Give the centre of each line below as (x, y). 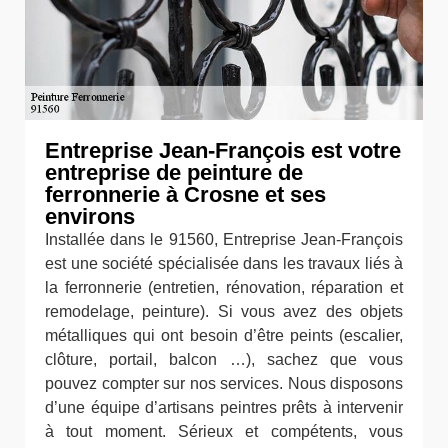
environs (90, 216)
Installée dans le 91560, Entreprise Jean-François (224, 239)
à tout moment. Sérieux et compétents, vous (224, 431)
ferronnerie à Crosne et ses (185, 194)
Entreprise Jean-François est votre (223, 150)
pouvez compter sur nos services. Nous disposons (224, 383)
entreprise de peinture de (174, 172)
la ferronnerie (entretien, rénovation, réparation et (224, 287)
